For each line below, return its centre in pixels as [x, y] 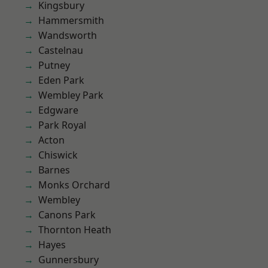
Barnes [54, 170]
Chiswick [58, 155]
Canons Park [67, 215]
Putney [54, 65]
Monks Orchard [74, 185]
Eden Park [61, 80]
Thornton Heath [75, 230]
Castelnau [61, 50]
